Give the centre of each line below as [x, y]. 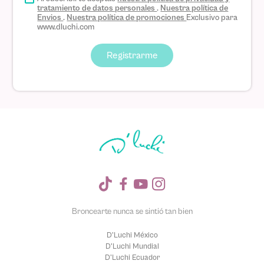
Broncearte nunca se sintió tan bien [132, 211]
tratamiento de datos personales [97, 8]
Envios [50, 17]
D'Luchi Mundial [132, 246]
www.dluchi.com [66, 27]
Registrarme [132, 55]
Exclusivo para [212, 17]
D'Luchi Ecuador [132, 257]
